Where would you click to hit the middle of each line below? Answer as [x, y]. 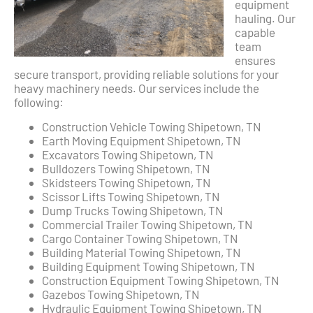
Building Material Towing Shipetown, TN [141, 252]
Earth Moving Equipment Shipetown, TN [141, 140]
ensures [255, 60]
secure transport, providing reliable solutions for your [146, 74]
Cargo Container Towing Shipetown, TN [140, 238]
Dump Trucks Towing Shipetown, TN [132, 210]
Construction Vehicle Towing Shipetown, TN [151, 126]
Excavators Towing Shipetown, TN [128, 154]
